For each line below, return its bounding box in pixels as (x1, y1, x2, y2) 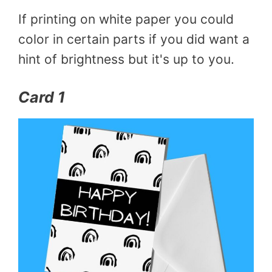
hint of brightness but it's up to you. (18, 51, 234, 67)
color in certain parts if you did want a (18, 31, 250, 47)
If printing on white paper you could (18, 11, 234, 27)
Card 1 (18, 88, 65, 107)
